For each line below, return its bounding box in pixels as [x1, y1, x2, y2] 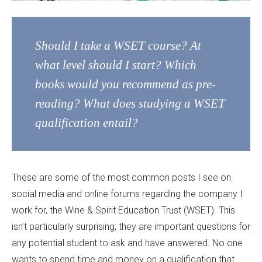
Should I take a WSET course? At [35, 39, 201, 53]
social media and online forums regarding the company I [12, 188, 243, 200]
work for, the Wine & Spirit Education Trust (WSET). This [12, 205, 235, 216]
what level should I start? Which [35, 58, 196, 72]
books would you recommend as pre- [35, 77, 216, 91]
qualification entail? [35, 116, 138, 130]
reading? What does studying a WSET [35, 96, 225, 111]
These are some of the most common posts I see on [12, 172, 231, 184]
